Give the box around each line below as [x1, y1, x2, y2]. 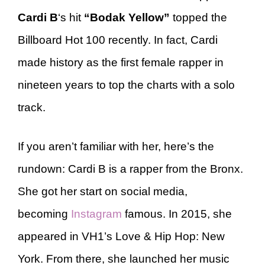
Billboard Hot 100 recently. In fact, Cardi [18, 33, 218, 46]
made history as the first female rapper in [18, 56, 224, 69]
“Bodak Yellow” [84, 11, 170, 24]
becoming [18, 208, 71, 220]
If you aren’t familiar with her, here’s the [18, 140, 214, 153]
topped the [170, 11, 227, 24]
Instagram [71, 208, 122, 220]
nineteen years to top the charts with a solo [18, 78, 235, 91]
